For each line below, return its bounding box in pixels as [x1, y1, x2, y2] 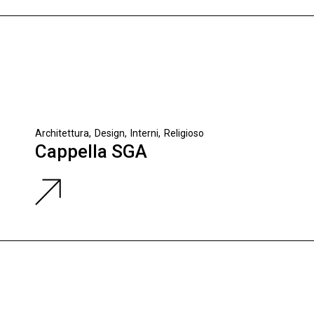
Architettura [35, 128, 89, 139]
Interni [130, 128, 158, 139]
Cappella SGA [35, 141, 147, 163]
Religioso [164, 128, 204, 139]
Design [95, 128, 125, 139]
